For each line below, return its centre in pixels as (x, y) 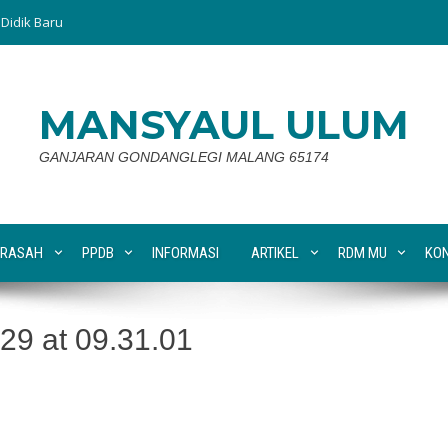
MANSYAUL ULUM (224, 124)
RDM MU (362, 253)
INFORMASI (185, 253)
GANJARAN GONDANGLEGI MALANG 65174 (184, 157)
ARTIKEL (275, 253)
